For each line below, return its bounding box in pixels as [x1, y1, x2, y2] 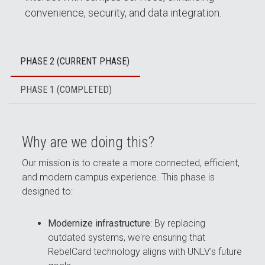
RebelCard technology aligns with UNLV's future [48, 246, 243, 258]
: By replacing [150, 218, 206, 230]
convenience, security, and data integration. [25, 7, 221, 19]
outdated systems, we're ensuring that [48, 232, 206, 244]
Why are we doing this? [22, 134, 155, 151]
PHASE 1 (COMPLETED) [20, 84, 112, 96]
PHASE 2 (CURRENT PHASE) [20, 56, 130, 67]
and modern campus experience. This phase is [22, 172, 215, 183]
